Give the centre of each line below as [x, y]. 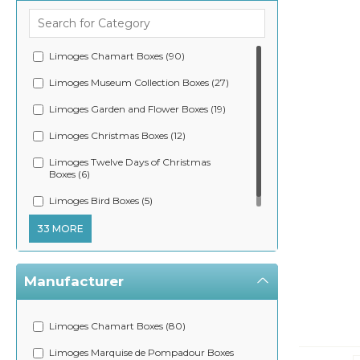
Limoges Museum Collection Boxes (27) [139, 82]
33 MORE [60, 229]
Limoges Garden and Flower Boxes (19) [137, 109]
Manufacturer [74, 281]
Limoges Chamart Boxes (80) [117, 326]
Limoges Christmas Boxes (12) [117, 135]
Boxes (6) [70, 174]
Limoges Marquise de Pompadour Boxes [141, 352]
